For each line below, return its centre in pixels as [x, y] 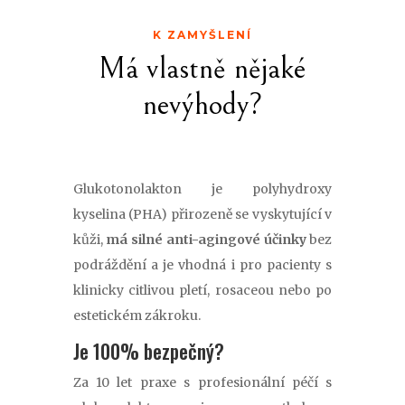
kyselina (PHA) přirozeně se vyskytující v [202, 214]
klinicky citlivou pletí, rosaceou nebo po [202, 290]
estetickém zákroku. [137, 315]
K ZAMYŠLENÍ [202, 34]
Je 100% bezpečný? [148, 350]
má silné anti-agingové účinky [206, 239]
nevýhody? [202, 104]
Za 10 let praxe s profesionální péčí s [202, 382]
